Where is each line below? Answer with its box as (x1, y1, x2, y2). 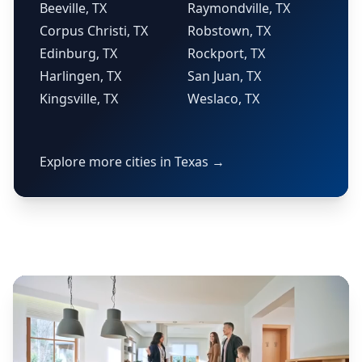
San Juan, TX (187, 67, 261, 85)
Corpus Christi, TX (40, 22, 148, 40)
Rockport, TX (187, 44, 265, 62)
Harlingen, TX (40, 67, 121, 85)
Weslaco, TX (187, 90, 259, 107)
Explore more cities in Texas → (40, 153, 225, 170)
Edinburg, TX (40, 44, 117, 62)
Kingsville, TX (40, 90, 118, 107)
